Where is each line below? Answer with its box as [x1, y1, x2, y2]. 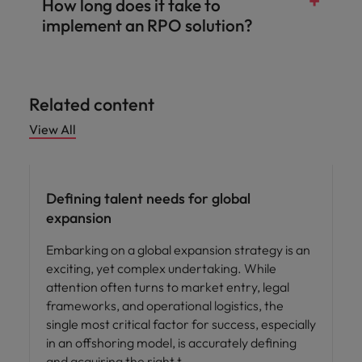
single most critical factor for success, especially [46, 316, 316, 332]
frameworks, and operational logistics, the [46, 297, 284, 314]
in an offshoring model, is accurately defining [46, 335, 297, 351]
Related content [29, 93, 154, 116]
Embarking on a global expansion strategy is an [46, 242, 310, 258]
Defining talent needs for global [46, 189, 250, 208]
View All [29, 121, 76, 137]
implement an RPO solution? [42, 15, 253, 36]
